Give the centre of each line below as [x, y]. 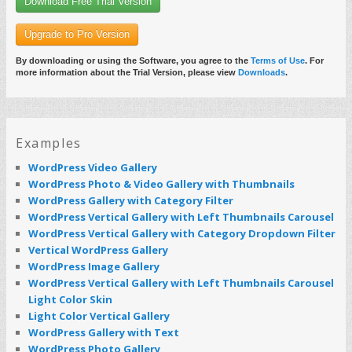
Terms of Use [278, 60]
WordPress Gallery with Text [104, 332]
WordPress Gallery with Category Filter [131, 200]
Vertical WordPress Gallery [98, 249]
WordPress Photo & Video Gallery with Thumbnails [161, 183]
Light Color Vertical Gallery [99, 315]
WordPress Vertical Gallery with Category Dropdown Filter [182, 233]
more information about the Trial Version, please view [127, 72]
